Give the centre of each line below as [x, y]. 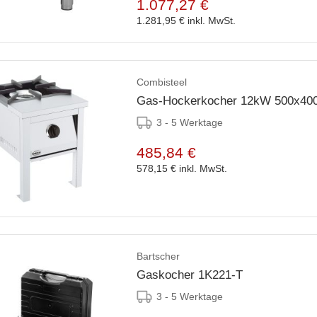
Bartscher [158, 257]
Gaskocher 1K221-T [190, 275]
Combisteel [162, 82]
